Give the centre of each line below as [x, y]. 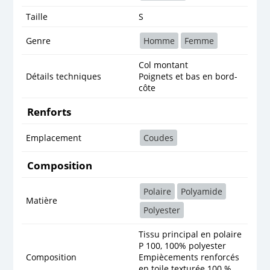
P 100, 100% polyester [183, 245]
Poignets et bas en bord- [188, 76]
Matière [42, 200]
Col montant [165, 64]
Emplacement [54, 137]
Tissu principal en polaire [190, 234]
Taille [37, 16]
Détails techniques [64, 76]
